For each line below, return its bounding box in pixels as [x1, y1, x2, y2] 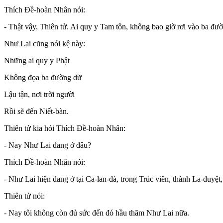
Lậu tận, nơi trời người [4, 90, 75, 99]
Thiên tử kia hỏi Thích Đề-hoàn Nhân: [4, 123, 125, 132]
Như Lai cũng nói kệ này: [4, 39, 85, 48]
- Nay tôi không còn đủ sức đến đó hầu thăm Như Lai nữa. [4, 208, 189, 217]
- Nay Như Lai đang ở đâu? [4, 140, 91, 149]
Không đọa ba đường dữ [4, 73, 82, 82]
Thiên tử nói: [4, 191, 45, 200]
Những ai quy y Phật [4, 56, 70, 65]
